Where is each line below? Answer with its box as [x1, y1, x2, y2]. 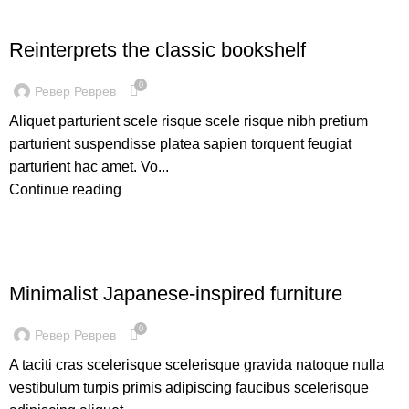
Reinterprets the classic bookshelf [9, 38, 306, 61]
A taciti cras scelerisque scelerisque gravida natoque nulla [9, 357, 384, 372]
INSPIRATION [18, 256, 88, 268]
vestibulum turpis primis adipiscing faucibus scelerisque [9, 380, 369, 395]
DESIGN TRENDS [18, 12, 109, 25]
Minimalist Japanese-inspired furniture [9, 282, 342, 305]
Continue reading [9, 182, 121, 197]
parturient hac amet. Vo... [9, 159, 169, 174]
